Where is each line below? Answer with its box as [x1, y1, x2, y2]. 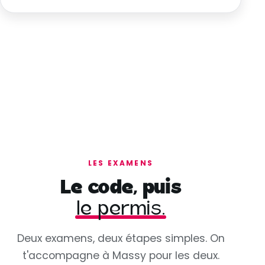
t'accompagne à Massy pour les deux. [22, 248, 219, 263]
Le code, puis [60, 177, 182, 199]
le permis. [76, 198, 166, 220]
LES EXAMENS [88, 157, 153, 168]
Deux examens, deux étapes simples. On [17, 231, 225, 246]
